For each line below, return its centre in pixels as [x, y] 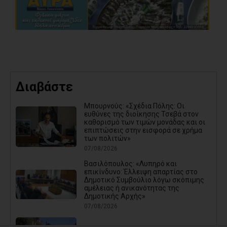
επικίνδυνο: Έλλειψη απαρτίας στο [141, 172]
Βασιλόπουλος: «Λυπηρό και [130, 163]
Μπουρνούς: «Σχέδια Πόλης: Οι [134, 106]
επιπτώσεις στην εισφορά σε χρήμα [143, 130]
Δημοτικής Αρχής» [115, 196]
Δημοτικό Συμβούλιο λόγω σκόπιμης [144, 180]
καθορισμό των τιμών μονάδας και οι [145, 122]
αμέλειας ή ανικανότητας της [132, 188]
